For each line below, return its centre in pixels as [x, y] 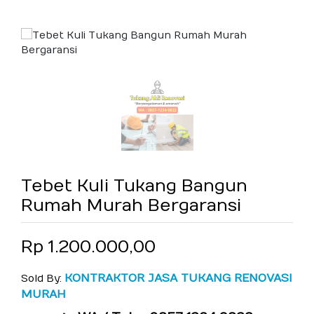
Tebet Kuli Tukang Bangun [134, 186]
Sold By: [43, 279]
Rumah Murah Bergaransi [131, 205]
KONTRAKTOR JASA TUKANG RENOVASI [178, 278]
